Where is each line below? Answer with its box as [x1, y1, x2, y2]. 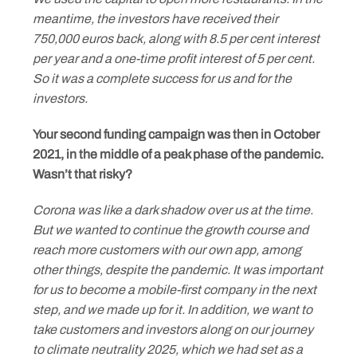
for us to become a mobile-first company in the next [33, 283, 316, 296]
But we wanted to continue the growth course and [33, 223, 308, 237]
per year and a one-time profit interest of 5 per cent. [33, 52, 315, 65]
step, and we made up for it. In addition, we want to [33, 303, 312, 316]
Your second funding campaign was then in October [33, 127, 320, 141]
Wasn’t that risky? [33, 167, 132, 181]
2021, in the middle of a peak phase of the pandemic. [33, 147, 324, 161]
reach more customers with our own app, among [33, 243, 301, 257]
